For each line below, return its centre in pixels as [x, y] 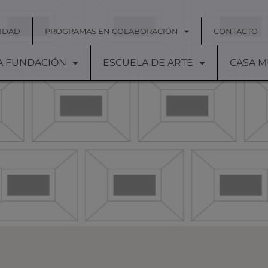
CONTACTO [236, 31]
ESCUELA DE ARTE [148, 63]
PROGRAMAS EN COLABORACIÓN [112, 31]
